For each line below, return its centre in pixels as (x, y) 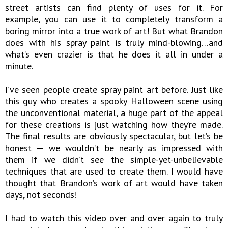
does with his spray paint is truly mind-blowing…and (114, 43)
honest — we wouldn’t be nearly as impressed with (114, 148)
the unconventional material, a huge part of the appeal (114, 113)
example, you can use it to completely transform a (114, 19)
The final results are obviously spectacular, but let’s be (114, 136)
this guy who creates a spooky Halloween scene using (114, 101)
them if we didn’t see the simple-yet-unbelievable (114, 160)
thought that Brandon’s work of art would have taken (114, 183)
